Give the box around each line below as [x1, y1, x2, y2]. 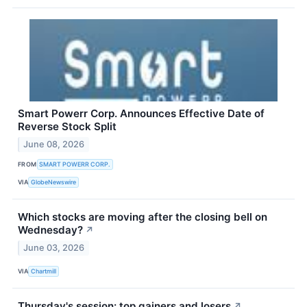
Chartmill [31, 267, 57, 275]
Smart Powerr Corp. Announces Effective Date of [18, 106, 265, 120]
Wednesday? [18, 223, 83, 236]
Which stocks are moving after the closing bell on [18, 210, 267, 223]
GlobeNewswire [31, 178, 77, 186]
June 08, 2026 [23, 138, 85, 149]
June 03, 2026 [23, 242, 85, 253]
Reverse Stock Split [18, 119, 116, 133]
